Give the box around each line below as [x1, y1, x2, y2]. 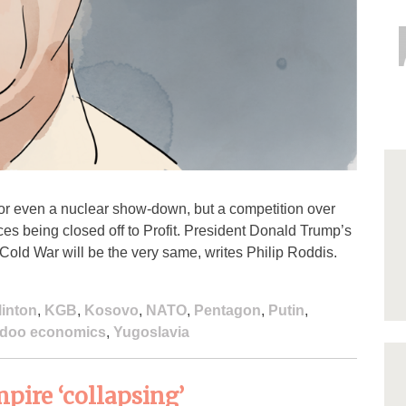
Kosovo [84, 303, 139, 319]
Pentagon [194, 303, 261, 319]
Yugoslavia [113, 324, 189, 341]
